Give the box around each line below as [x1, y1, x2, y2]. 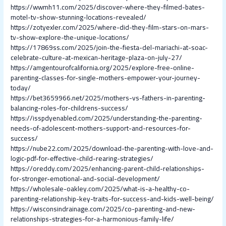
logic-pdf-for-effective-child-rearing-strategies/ [11, 152, 154, 165]
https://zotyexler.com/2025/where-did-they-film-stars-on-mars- [11, 21, 209, 34]
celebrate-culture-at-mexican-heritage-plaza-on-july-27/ [11, 51, 183, 65]
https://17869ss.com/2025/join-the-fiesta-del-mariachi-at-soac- [11, 41, 208, 54]
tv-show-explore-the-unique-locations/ [11, 31, 130, 44]
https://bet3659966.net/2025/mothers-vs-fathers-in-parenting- [11, 91, 206, 105]
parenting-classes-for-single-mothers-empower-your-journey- [11, 71, 201, 85]
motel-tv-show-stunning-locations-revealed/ [11, 11, 147, 24]
